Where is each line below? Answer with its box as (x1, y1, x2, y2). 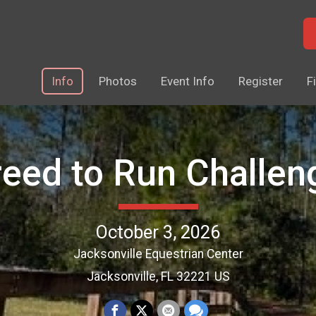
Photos (99, 73, 137, 88)
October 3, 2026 (96, 221, 220, 243)
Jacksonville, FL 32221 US (86, 269, 230, 284)
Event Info (161, 73, 214, 88)
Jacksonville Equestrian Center (73, 247, 243, 262)
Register (238, 73, 283, 88)
